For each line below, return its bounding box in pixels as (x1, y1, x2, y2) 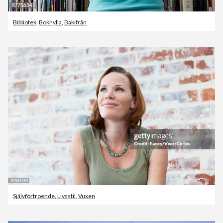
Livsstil (57, 192, 76, 200)
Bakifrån (64, 18, 87, 26)
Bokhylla (39, 18, 62, 26)
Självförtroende (13, 192, 55, 200)
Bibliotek (13, 18, 36, 26)
